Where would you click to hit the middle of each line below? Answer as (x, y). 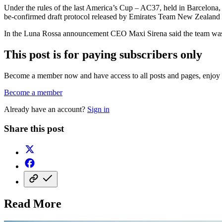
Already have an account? (46, 109)
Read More (33, 204)
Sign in (98, 109)
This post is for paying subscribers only (103, 54)
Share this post (34, 128)
